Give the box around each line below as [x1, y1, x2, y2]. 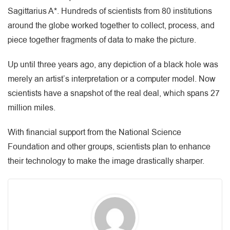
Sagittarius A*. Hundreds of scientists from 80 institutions [8, 5, 212, 17]
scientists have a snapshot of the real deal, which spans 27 [8, 87, 220, 99]
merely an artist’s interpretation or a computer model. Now [8, 73, 216, 85]
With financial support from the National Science [8, 126, 181, 138]
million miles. [8, 102, 55, 113]
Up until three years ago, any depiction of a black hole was [8, 59, 218, 70]
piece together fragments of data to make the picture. [8, 34, 196, 46]
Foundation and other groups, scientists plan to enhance [8, 141, 210, 152]
